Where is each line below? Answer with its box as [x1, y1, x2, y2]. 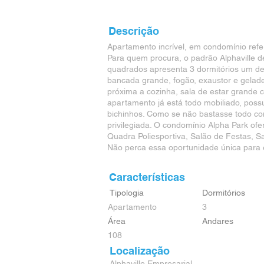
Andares [202, 216, 233, 226]
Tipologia [110, 188, 144, 197]
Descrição [108, 25, 159, 37]
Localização [110, 245, 170, 257]
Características [109, 171, 185, 183]
